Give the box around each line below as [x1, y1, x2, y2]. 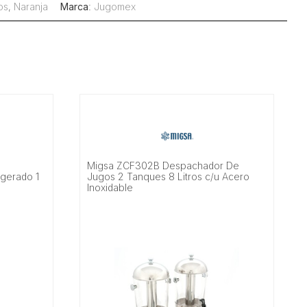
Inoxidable [86, 181, 133, 193]
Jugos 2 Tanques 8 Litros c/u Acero [86, 170, 249, 182]
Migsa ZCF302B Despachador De [86, 159, 239, 171]
